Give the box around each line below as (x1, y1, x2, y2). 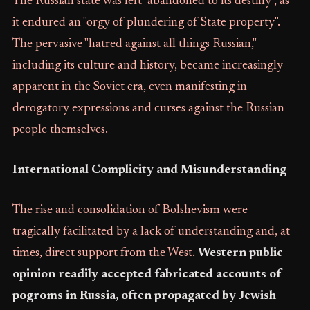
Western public (197, 247, 283, 259)
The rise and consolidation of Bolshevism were (12, 204, 248, 217)
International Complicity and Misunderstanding (12, 164, 286, 176)
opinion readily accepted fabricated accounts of (12, 268, 282, 281)
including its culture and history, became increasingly (12, 60, 283, 72)
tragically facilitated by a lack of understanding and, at (12, 226, 290, 238)
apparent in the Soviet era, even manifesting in (12, 81, 247, 93)
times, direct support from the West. (12, 247, 198, 259)
